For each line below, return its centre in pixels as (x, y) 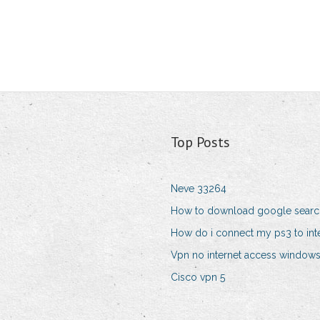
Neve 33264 (198, 189)
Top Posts (200, 142)
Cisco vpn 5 (197, 277)
